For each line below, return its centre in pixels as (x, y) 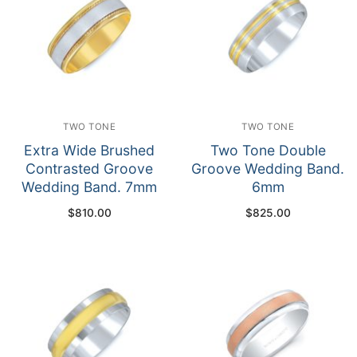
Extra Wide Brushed (89, 151)
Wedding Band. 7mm (89, 187)
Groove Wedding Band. (268, 169)
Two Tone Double (268, 151)
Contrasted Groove (89, 169)
